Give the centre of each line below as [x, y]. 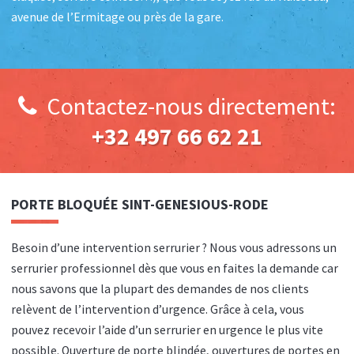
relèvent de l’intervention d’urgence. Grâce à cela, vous [158, 310]
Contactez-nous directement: [191, 106]
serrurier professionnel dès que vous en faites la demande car [175, 269]
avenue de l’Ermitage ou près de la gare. [117, 17]
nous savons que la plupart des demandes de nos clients [160, 289]
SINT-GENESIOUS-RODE [195, 204]
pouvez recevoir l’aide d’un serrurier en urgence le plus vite [167, 330]
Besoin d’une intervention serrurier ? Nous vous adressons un [174, 248]
